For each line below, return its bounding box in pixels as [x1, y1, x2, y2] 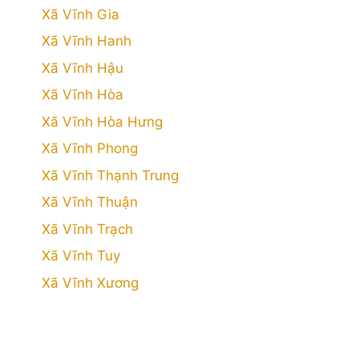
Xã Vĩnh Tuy [42, 248, 120, 264]
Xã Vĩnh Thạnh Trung [42, 167, 179, 184]
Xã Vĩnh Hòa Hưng [42, 113, 163, 130]
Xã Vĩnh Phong [42, 140, 138, 156]
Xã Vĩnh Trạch [42, 220, 133, 237]
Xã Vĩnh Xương [42, 274, 139, 291]
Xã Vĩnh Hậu [42, 59, 123, 76]
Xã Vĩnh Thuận [42, 194, 138, 210]
